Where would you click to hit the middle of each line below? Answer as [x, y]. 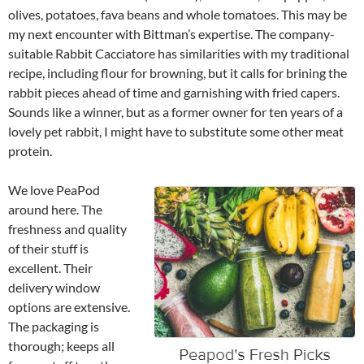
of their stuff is [48, 248]
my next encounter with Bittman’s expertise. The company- [171, 33]
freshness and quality [67, 228]
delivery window [54, 287]
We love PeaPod [54, 189]
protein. [30, 150]
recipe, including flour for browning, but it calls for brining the [178, 72]
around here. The [55, 209]
